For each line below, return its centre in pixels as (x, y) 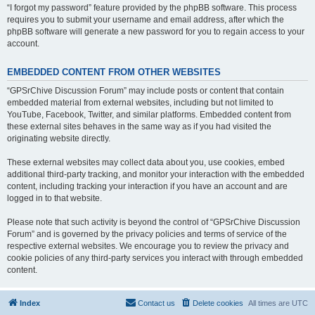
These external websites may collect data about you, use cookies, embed (146, 162)
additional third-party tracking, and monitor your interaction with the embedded (156, 174)
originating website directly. (59, 138)
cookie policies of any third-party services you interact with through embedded (155, 258)
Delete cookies (218, 303)
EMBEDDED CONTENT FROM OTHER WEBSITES (114, 72)
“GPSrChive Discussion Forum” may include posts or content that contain (146, 90)
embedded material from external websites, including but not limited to (140, 102)
